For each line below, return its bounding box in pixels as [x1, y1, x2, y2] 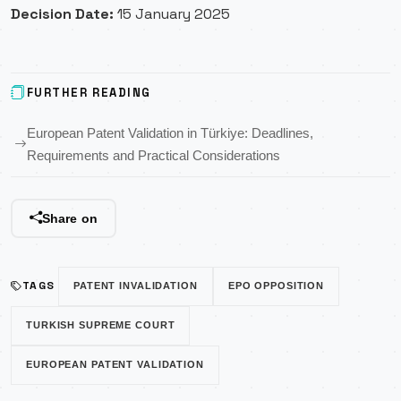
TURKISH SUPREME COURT [26, 320, 175, 331]
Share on [41, 210, 98, 226]
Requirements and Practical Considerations [27, 148, 280, 164]
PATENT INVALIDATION [73, 280, 198, 292]
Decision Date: [11, 4, 114, 23]
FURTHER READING [26, 85, 151, 100]
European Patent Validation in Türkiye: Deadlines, [27, 125, 313, 141]
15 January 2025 [114, 4, 230, 23]
